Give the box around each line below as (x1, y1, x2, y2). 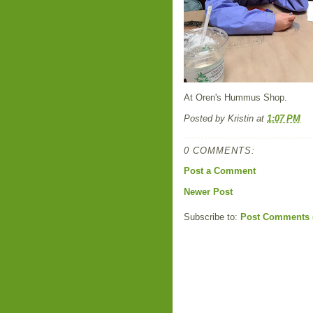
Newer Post (184, 186, 233, 197)
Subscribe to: (184, 211, 240, 222)
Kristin (228, 112, 254, 124)
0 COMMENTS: (184, 145, 255, 156)
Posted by (184, 112, 228, 124)
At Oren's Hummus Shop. (184, 92, 287, 103)
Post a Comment (184, 165, 256, 176)
